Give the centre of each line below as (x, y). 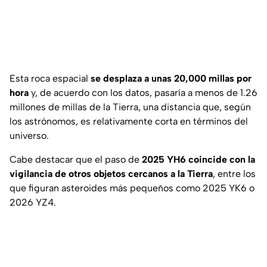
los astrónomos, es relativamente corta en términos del (129, 122)
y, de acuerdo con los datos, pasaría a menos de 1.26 (143, 93)
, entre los (234, 174)
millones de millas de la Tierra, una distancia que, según (130, 107)
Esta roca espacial (50, 79)
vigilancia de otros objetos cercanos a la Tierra (111, 174)
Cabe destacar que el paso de (76, 160)
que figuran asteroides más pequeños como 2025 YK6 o (132, 188)
